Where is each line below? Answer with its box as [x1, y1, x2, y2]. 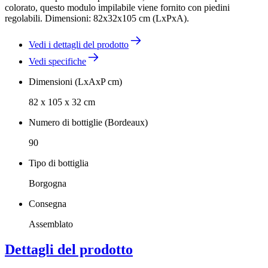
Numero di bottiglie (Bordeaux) [29, 117, 148, 127]
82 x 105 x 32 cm [29, 96, 95, 107]
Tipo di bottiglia [29, 157, 89, 168]
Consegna [29, 198, 66, 209]
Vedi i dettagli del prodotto [29, 39, 129, 50]
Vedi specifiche [29, 56, 86, 66]
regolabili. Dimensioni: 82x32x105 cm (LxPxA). [5, 13, 189, 23]
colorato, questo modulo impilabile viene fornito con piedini [5, 2, 230, 13]
